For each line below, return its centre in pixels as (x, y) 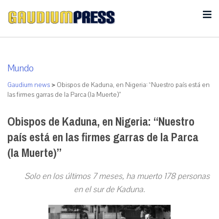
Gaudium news (29, 85)
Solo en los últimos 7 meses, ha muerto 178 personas (117, 176)
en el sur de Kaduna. (109, 189)
